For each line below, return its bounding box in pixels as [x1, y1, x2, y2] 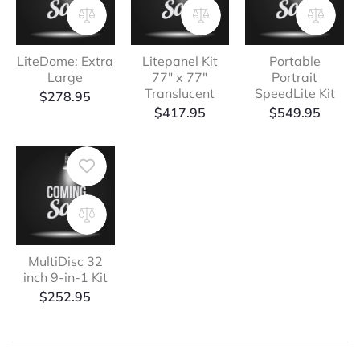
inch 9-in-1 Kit [22, 268, 108, 285]
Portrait [272, 69, 318, 86]
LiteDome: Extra [17, 53, 114, 70]
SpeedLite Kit [254, 85, 335, 102]
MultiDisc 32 [27, 252, 103, 269]
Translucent [145, 85, 215, 102]
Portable [268, 53, 321, 70]
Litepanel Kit [141, 53, 218, 70]
